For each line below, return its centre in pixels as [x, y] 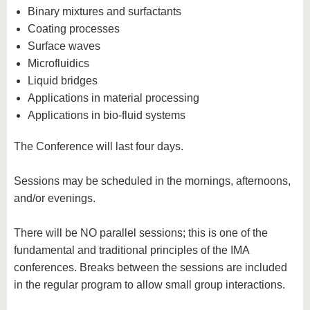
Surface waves [64, 46]
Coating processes [74, 29]
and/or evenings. [55, 198]
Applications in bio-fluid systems [107, 115]
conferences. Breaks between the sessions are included [151, 267]
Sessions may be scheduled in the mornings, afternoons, [152, 181]
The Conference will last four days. [99, 146]
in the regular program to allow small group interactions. [149, 285]
